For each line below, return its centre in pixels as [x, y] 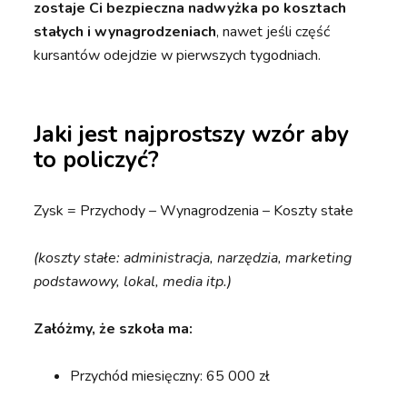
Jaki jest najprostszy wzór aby [192, 135]
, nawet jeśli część [273, 32]
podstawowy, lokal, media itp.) [133, 282]
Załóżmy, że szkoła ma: [114, 329]
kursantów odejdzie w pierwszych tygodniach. [178, 56]
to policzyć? [97, 160]
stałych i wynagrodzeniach [125, 32]
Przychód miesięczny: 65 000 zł [170, 377]
